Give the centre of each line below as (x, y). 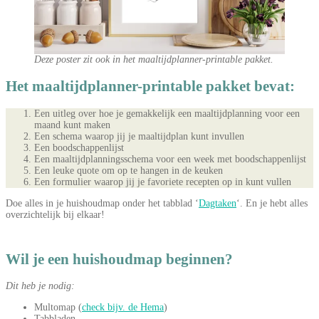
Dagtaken (218, 203)
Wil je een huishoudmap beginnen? (119, 259)
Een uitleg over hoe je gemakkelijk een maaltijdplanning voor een (167, 113)
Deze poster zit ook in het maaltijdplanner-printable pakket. (154, 59)
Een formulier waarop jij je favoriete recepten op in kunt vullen (163, 182)
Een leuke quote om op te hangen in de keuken (129, 170)
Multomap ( (58, 308)
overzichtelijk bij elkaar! (55, 214)
